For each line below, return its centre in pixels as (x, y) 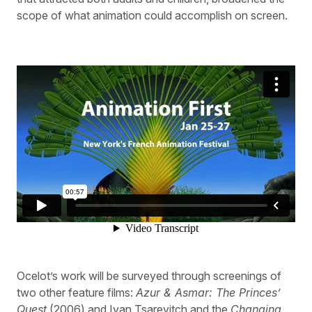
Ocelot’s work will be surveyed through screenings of (149, 275)
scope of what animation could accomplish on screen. (152, 16)
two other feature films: (76, 292)
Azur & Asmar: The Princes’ (208, 292)
